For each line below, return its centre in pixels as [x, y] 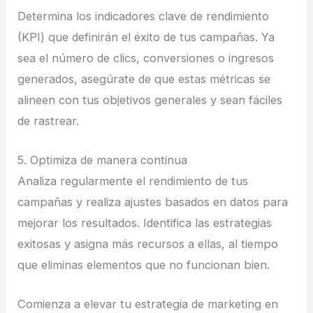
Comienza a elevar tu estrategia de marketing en [148, 304]
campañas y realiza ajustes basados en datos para [153, 202]
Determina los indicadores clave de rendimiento [144, 16]
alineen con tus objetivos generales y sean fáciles [150, 100]
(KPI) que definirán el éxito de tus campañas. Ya [146, 37]
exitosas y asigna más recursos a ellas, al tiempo [148, 243]
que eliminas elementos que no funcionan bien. [144, 264]
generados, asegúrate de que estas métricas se [144, 79]
